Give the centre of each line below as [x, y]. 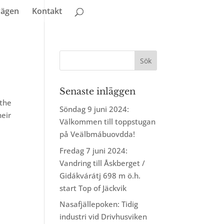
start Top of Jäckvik [93, 188]
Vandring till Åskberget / [102, 163]
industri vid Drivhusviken [103, 216]
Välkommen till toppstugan [108, 121]
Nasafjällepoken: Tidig [99, 204]
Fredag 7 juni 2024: [94, 150]
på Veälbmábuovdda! [97, 134]
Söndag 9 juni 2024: [94, 109]
